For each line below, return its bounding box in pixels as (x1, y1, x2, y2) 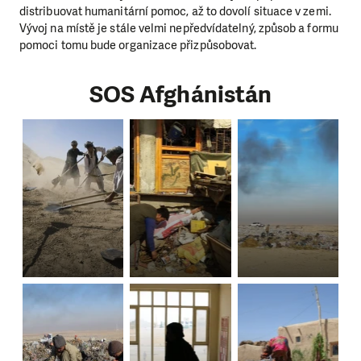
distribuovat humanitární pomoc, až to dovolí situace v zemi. (19, 2, 331, 19)
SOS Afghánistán (89, 78, 272, 110)
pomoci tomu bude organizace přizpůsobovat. (19, 36, 259, 53)
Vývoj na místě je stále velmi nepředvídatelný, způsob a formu (19, 19, 338, 36)
